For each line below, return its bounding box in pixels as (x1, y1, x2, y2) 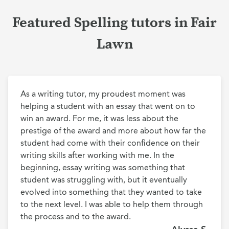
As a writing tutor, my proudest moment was (20, 89, 186, 99)
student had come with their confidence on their (20, 138, 200, 148)
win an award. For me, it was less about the (20, 113, 178, 123)
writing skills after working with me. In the (20, 150, 174, 160)
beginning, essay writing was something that (20, 163, 185, 172)
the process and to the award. (20, 212, 131, 221)
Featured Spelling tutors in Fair (12, 14, 217, 32)
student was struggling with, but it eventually (20, 175, 187, 185)
